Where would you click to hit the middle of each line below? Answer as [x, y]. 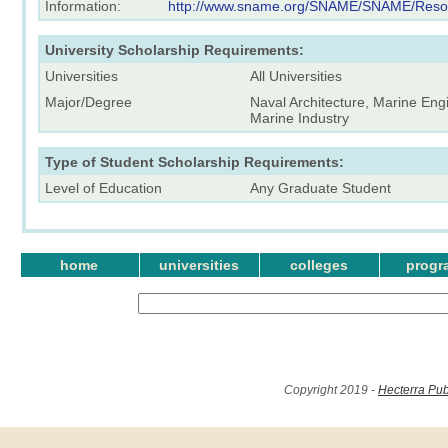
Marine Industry [299, 117]
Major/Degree [88, 101]
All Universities [296, 75]
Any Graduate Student [320, 187]
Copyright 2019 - [331, 390]
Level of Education [103, 187]
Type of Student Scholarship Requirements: [194, 161]
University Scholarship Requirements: [174, 49]
